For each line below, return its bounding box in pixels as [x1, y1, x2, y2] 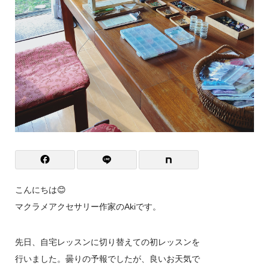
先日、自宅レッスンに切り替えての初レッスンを [14, 237, 200, 247]
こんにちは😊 [14, 185, 66, 195]
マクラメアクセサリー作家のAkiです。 [14, 202, 161, 212]
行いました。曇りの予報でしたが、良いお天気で [14, 253, 200, 264]
